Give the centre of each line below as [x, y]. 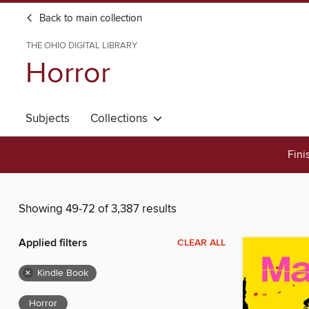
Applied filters [53, 243]
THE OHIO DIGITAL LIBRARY [82, 46]
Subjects [48, 119]
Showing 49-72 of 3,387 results [98, 209]
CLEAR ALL [201, 243]
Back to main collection [89, 19]
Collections [122, 119]
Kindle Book [63, 273]
